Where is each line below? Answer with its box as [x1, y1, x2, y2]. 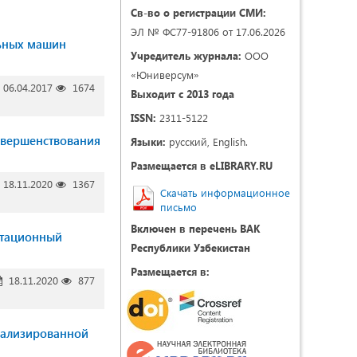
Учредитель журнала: [131, 49, 241, 62]
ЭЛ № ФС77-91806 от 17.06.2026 [131, 25, 285, 38]
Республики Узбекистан [131, 241, 250, 254]
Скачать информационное [160, 186, 290, 199]
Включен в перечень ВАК [131, 222, 260, 235]
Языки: [131, 135, 166, 148]
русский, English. [166, 135, 248, 148]
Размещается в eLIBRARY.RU [131, 159, 273, 172]
